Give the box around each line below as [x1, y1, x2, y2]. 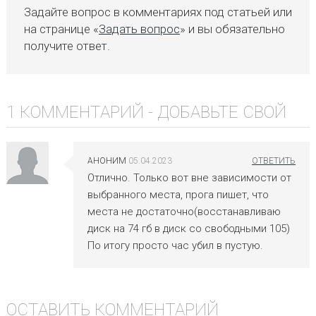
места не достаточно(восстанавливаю [87, 205, 281, 218]
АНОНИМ [87, 155, 126, 166]
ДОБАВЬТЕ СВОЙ [157, 102, 286, 122]
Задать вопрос [98, 21, 180, 36]
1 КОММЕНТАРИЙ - [6, 102, 157, 122]
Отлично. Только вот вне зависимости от [87, 171, 291, 184]
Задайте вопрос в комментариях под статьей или [23, 4, 292, 19]
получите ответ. [23, 38, 110, 53]
